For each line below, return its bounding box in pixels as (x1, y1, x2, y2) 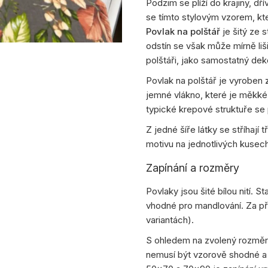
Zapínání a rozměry (146, 162, 239, 175)
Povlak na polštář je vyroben (146, 75, 265, 87)
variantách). (146, 214, 194, 226)
